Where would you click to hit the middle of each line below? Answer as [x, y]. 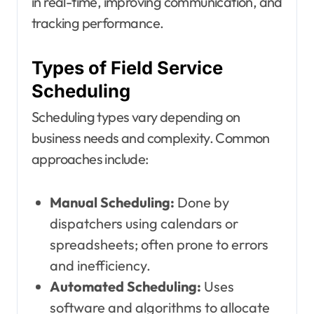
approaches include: [90, 159]
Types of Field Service [127, 67]
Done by [202, 203]
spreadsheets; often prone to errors [159, 245]
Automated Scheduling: [125, 287]
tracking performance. [98, 22]
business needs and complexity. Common [151, 138]
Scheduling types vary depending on [136, 117]
